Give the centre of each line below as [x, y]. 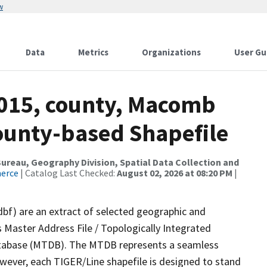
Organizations [171, 52]
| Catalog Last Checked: [68, 173]
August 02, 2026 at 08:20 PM [175, 173]
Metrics [93, 52]
